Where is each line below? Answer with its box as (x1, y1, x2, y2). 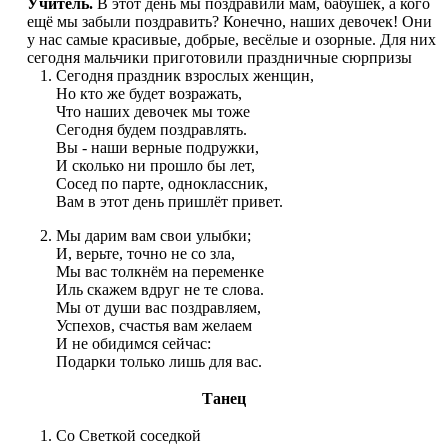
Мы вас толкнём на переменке (56, 263, 264, 281)
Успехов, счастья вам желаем (56, 317, 252, 335)
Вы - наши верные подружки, (56, 139, 259, 157)
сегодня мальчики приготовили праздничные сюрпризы (26, 49, 412, 67)
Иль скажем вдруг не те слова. (56, 281, 264, 299)
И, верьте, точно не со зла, (56, 245, 235, 263)
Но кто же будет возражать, (56, 85, 242, 103)
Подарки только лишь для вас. (56, 353, 262, 371)
